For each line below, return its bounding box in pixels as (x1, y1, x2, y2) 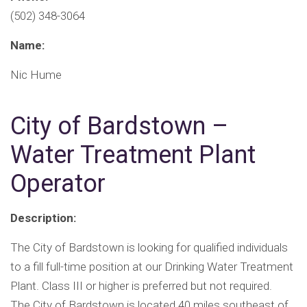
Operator (10, 169, 106, 199)
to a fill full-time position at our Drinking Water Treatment (10, 260, 293, 274)
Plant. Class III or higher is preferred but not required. (10, 279, 272, 293)
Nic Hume (10, 68, 62, 82)
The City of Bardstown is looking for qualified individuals (10, 241, 288, 255)
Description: (10, 211, 76, 225)
